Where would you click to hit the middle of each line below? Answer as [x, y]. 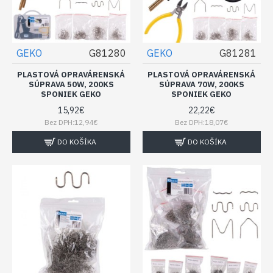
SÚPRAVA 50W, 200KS [71, 84]
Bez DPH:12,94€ [71, 122]
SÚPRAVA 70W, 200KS [201, 84]
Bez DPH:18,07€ [201, 122]
